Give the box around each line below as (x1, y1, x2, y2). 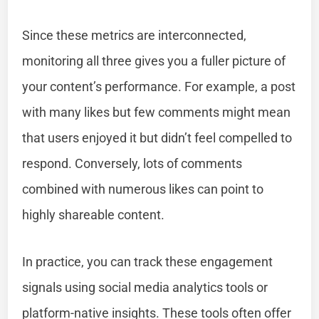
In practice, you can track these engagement (22, 253, 273, 269)
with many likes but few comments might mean (22, 104, 291, 120)
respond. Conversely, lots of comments (22, 155, 243, 171)
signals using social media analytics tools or (22, 279, 268, 295)
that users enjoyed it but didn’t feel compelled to (22, 130, 293, 145)
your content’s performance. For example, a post (22, 78, 296, 94)
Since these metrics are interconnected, (22, 27, 247, 43)
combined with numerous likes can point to (22, 181, 264, 197)
